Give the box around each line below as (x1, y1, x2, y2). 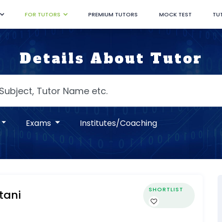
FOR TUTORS (25, 10, 61, 18)
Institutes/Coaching (80, 117, 158, 129)
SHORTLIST (149, 185, 183, 193)
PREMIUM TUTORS (88, 10, 138, 18)
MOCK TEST (159, 10, 192, 18)
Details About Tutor (19, 49, 203, 68)
